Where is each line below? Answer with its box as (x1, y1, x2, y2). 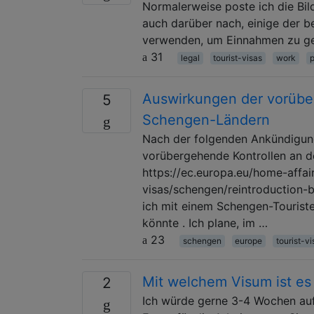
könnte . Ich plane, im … (142, 215, 268, 230)
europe (235, 235, 263, 246)
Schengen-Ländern (142, 111, 270, 128)
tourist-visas (213, 52, 263, 63)
